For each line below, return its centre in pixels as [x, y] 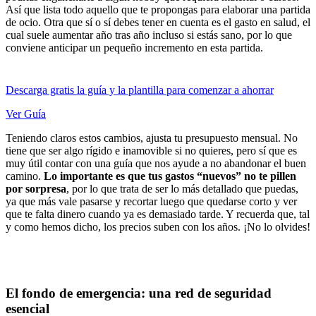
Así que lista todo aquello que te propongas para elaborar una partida [158, 9]
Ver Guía [26, 114]
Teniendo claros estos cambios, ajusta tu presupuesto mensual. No [152, 138]
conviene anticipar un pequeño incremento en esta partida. [134, 47]
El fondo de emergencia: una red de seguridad [139, 293]
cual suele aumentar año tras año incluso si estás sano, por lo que [149, 35]
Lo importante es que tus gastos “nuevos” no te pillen [170, 176]
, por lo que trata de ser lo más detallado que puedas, [182, 188]
